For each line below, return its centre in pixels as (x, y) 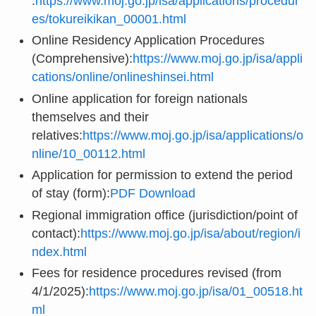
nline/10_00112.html (88, 153)
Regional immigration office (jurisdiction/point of (164, 215)
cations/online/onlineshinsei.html (122, 77)
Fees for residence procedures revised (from (156, 273)
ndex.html (59, 251)
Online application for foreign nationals (139, 98)
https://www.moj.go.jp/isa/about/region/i (190, 233)
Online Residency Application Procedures (148, 41)
